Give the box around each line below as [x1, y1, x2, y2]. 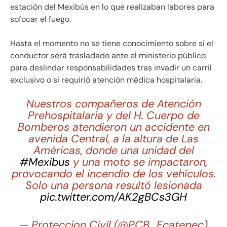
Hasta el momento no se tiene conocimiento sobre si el [10, 37, 213, 49]
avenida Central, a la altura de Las [28, 131, 199, 146]
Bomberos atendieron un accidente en [17, 120, 210, 134]
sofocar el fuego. [10, 13, 71, 24]
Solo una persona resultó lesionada [25, 178, 202, 193]
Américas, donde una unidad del [33, 143, 194, 158]
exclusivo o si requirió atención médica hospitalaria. [10, 74, 202, 85]
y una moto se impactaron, [69, 155, 208, 169]
